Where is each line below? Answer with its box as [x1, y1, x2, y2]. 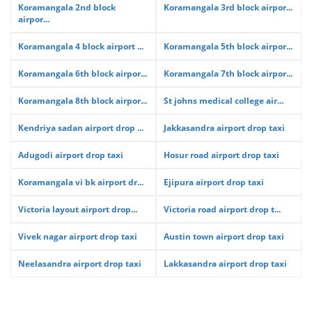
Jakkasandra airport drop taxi [164, 122, 285, 134]
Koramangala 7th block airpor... [164, 68, 292, 79]
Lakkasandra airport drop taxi [164, 258, 287, 270]
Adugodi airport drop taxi [18, 149, 123, 161]
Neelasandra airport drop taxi [18, 258, 141, 270]
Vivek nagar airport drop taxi [18, 231, 137, 242]
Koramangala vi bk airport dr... [18, 176, 143, 188]
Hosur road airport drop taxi [164, 149, 279, 161]
